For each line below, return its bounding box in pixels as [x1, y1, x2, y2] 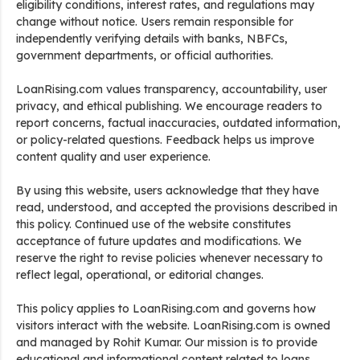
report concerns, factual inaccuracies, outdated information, [16, 116, 341, 130]
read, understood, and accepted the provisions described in [16, 200, 337, 215]
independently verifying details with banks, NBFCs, [16, 31, 288, 46]
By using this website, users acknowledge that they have [16, 183, 319, 198]
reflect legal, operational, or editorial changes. [16, 268, 264, 282]
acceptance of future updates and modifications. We [16, 234, 301, 248]
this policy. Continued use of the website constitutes [16, 217, 291, 231]
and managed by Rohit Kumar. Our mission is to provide [16, 335, 317, 350]
